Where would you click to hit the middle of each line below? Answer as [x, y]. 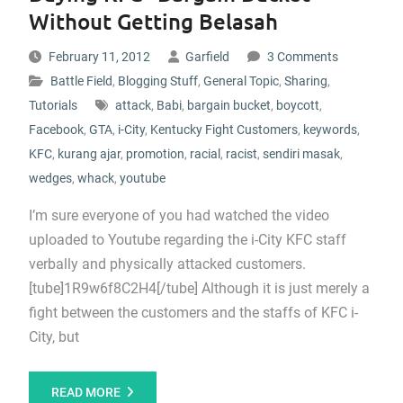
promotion [155, 154]
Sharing [305, 81]
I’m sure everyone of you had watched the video [179, 215]
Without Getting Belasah [153, 21]
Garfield [207, 57]
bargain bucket [228, 105]
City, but [54, 337]
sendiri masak [301, 154]
